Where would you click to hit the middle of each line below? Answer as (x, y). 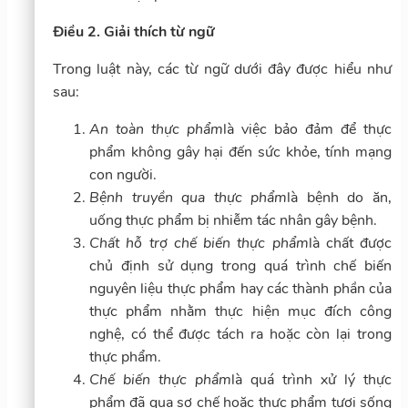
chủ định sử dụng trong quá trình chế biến (240, 265)
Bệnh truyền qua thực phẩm (189, 197)
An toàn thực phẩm (156, 129)
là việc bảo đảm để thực (307, 129)
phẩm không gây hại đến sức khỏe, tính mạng (240, 152)
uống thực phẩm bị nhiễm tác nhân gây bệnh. (233, 220)
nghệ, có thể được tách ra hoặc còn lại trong (240, 334)
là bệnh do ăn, (340, 197)
